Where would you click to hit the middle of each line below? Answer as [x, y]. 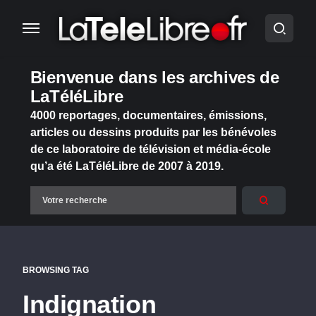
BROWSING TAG [56, 270]
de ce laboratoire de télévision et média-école [150, 149]
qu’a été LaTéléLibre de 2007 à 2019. [127, 166]
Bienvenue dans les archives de [154, 77]
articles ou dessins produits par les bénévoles [153, 132]
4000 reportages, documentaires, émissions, [148, 115]
